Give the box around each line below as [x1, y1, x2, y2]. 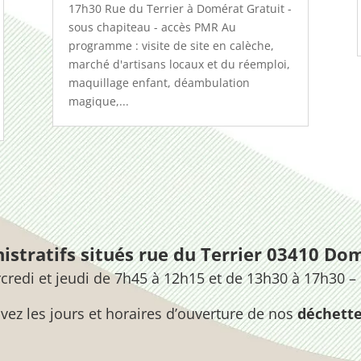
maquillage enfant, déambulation [68, 75, 250, 91]
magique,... [68, 93, 129, 110]
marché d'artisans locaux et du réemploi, [68, 56, 290, 73]
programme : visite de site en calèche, [68, 38, 274, 54]
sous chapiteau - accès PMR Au [68, 19, 236, 35]
